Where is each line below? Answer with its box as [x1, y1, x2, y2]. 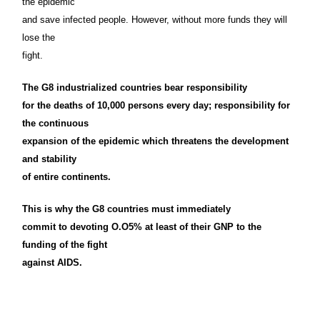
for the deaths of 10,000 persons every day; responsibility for [22, 99, 290, 111]
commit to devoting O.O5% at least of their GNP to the [22, 221, 261, 232]
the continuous [22, 117, 89, 129]
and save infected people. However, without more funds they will [22, 14, 287, 25]
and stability [22, 153, 76, 164]
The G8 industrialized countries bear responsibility [22, 81, 247, 93]
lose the [22, 31, 55, 43]
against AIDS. [22, 256, 82, 268]
